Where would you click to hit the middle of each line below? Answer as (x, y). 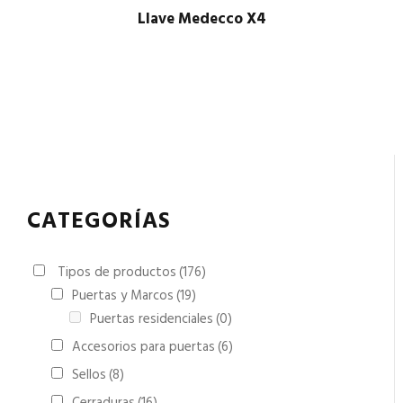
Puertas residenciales (152, 319)
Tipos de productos (117, 273)
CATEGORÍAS (99, 222)
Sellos (89, 375)
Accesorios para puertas (143, 347)
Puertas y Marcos (123, 296)
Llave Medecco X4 (201, 19)
